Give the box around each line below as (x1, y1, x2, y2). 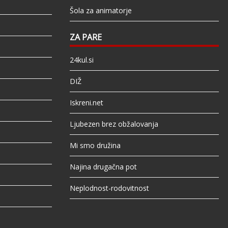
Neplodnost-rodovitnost (69, 183, 149, 193)
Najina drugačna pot (69, 162, 137, 172)
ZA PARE (69, 32, 102, 43)
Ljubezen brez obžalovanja (69, 119, 158, 129)
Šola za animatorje (69, 6, 132, 16)
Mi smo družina (69, 140, 121, 151)
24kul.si (69, 55, 94, 65)
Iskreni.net (69, 98, 103, 108)
